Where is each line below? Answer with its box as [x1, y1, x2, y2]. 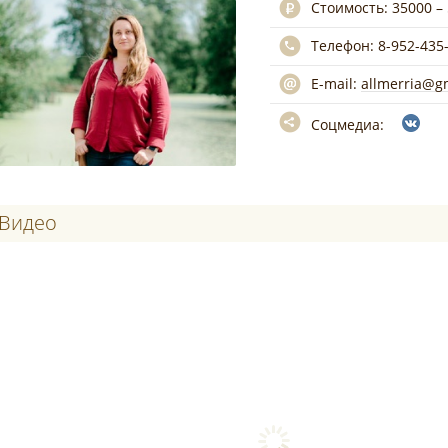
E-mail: [310, 74, 361, 93]
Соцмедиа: [310, 115, 388, 134]
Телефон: [310, 36, 378, 55]
